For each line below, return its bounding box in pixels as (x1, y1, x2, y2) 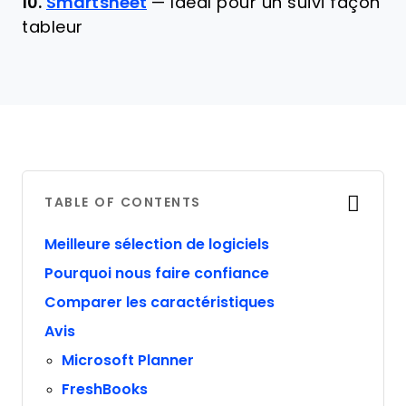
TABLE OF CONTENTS (44, 195, 201, 209)
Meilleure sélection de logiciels (44, 237, 269, 252)
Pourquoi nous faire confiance (44, 266, 269, 281)
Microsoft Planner (62, 353, 195, 368)
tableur (22, 18, 83, 36)
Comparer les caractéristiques (44, 295, 275, 310)
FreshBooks (62, 382, 149, 397)
